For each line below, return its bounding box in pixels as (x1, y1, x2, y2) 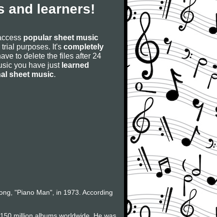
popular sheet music (23, 33, 98, 42)
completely (63, 42, 104, 51)
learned (62, 61, 89, 69)
